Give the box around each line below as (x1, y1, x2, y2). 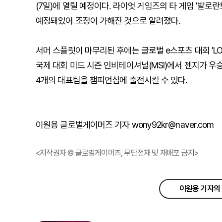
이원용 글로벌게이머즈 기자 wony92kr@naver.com (36, 119, 214, 130)
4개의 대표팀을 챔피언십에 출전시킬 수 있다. (36, 75, 187, 85)
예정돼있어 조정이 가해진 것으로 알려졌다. (36, 15, 180, 26)
